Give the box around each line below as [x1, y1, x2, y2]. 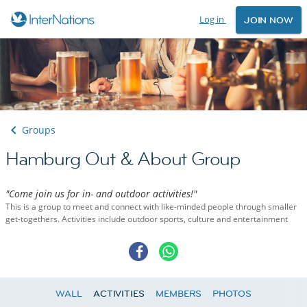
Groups [22, 123, 56, 137]
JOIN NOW [243, 14, 293, 27]
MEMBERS [155, 287, 202, 300]
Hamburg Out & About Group [5, 147, 241, 171]
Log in [199, 13, 226, 25]
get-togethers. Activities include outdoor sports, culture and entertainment [5, 213, 288, 225]
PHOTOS [212, 287, 251, 300]
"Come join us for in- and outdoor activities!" [5, 187, 197, 201]
